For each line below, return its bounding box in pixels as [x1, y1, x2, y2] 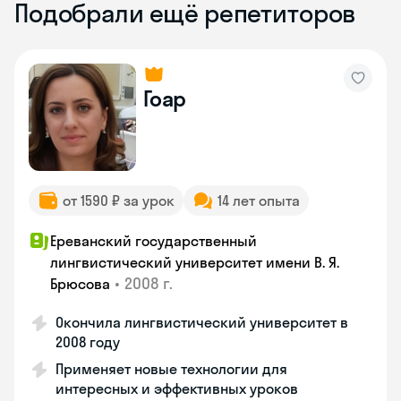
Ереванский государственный [50, 232, 257, 250]
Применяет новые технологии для [55, 360, 287, 378]
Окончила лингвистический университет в [55, 313, 348, 331]
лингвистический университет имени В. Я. [50, 253, 339, 271]
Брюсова [50, 275, 110, 293]
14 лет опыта [218, 192, 300, 209]
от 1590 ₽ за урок [63, 192, 175, 209]
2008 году [55, 333, 120, 351]
